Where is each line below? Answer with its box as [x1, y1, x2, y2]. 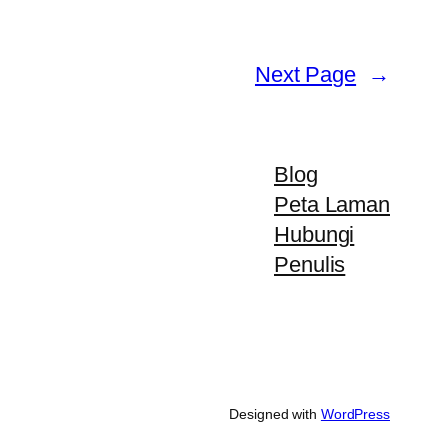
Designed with [229, 406, 321, 423]
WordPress [320, 406, 390, 423]
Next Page [254, 62, 357, 88]
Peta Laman [274, 192, 390, 218]
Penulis [274, 252, 346, 278]
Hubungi [274, 222, 355, 248]
